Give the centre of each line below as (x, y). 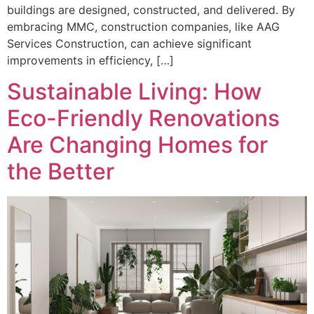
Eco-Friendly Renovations (143, 118)
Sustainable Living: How (134, 91)
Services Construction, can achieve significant (129, 43)
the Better (61, 171)
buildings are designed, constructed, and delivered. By (151, 9)
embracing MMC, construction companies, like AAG (143, 26)
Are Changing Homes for (137, 144)
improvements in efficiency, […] (90, 60)
